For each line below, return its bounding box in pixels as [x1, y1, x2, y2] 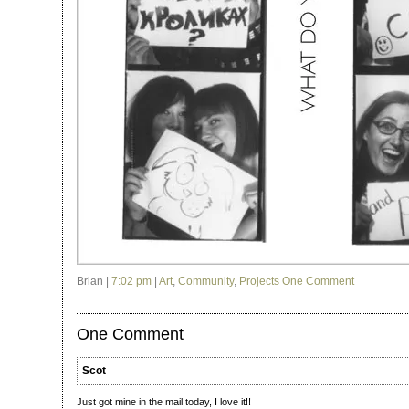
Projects [239, 275, 279, 288]
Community [178, 275, 234, 288]
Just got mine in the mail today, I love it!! [77, 396, 251, 407]
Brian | [77, 275, 111, 288]
